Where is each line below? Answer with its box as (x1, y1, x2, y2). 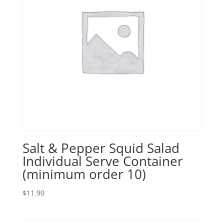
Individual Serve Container (22, 152, 183, 170)
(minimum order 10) (22, 165, 146, 183)
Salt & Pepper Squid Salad (22, 139, 179, 157)
